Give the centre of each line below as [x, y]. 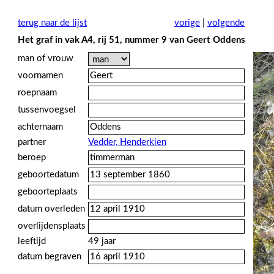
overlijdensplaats [52, 226]
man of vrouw [46, 58]
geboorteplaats [48, 192]
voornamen [40, 76]
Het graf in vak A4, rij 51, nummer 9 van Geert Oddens [131, 40]
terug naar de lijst [52, 23]
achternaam [40, 127]
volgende [226, 23]
